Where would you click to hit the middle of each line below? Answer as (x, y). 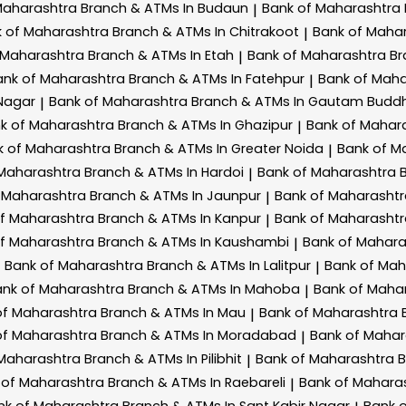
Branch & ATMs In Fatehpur (217, 78)
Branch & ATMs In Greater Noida (219, 148)
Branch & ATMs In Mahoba (214, 289)
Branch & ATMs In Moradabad (198, 336)
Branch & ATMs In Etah (161, 55)
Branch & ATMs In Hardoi (164, 172)
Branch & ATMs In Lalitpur (229, 265)
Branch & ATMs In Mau (173, 312)
